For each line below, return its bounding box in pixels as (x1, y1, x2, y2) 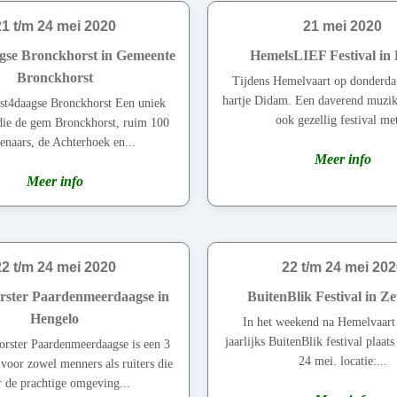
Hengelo (30, 311, 79, 327)
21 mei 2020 (303, 19, 382, 35)
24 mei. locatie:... (298, 354, 387, 369)
